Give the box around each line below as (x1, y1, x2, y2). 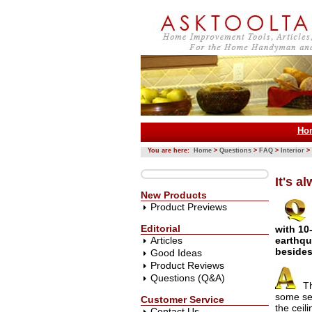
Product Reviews (150, 260, 224, 271)
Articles (150, 235, 182, 246)
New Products (141, 189, 207, 201)
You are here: (148, 147, 194, 154)
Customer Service (141, 294, 224, 305)
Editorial (141, 223, 180, 234)
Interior (281, 147, 304, 154)
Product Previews (150, 201, 227, 212)
